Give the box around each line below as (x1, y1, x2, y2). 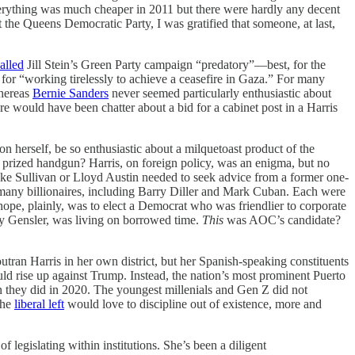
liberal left (14, 296, 64, 311)
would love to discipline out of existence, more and (64, 296, 322, 311)
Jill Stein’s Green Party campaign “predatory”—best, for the (24, 57, 326, 71)
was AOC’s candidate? (223, 212, 341, 227)
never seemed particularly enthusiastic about (109, 86, 331, 100)
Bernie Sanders (32, 86, 109, 100)
